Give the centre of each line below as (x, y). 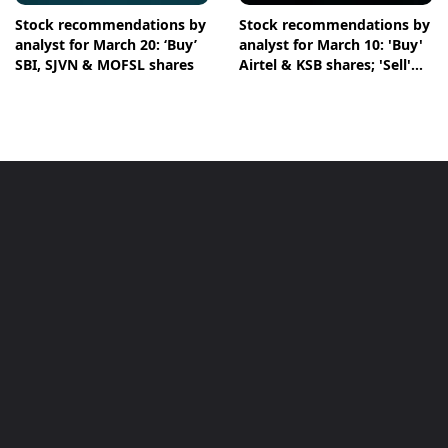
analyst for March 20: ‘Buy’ (106, 45)
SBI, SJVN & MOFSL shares (104, 65)
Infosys (264, 85)
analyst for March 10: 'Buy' (331, 45)
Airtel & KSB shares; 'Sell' (325, 65)
